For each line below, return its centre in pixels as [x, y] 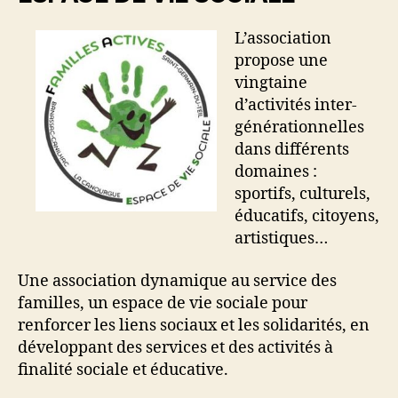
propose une [281, 61]
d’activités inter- [296, 105]
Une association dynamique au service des [177, 281]
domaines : [276, 172]
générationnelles [299, 127]
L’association [283, 39]
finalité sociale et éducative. [123, 370]
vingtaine [271, 83]
